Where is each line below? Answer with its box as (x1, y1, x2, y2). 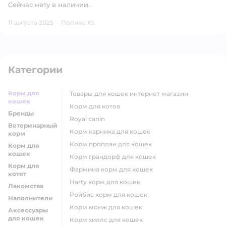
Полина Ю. (61, 19, 95, 26)
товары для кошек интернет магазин (73, 90, 188, 97)
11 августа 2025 (8, 19, 53, 26)
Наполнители (8, 194, 53, 202)
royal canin (74, 115, 105, 123)
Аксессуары (8, 206, 48, 214)
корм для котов (74, 102, 120, 110)
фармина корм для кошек (75, 165, 153, 173)
